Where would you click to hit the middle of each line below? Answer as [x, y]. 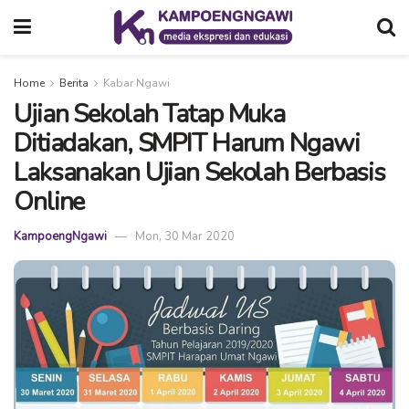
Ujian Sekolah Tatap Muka [150, 114]
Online [49, 202]
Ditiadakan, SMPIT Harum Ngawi [187, 143]
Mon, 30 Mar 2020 [185, 237]
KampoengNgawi [60, 237]
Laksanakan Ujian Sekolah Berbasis [200, 173]
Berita [74, 83]
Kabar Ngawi [136, 83]
